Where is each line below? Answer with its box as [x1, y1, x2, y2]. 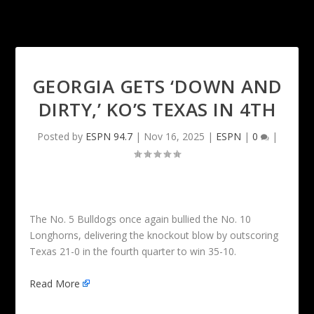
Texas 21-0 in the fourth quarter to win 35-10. [29, 245, 237, 259]
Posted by [36, 130, 86, 144]
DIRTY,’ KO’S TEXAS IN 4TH [38, 97, 276, 123]
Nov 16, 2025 [143, 130, 205, 144]
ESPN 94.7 [85, 130, 132, 144]
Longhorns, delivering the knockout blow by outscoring [29, 228, 279, 243]
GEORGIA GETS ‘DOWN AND [32, 74, 282, 100]
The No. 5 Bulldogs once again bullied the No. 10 [29, 212, 252, 226]
